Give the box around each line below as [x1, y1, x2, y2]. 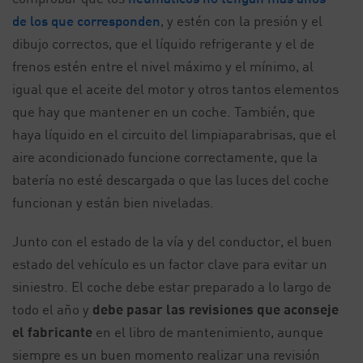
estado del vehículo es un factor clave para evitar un [12, 255, 327, 272]
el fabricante [12, 323, 92, 340]
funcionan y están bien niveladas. [12, 194, 214, 211]
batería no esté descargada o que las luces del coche [12, 171, 329, 188]
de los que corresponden [12, 12, 160, 29]
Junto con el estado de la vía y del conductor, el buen [12, 233, 332, 250]
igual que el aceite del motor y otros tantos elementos [12, 80, 339, 97]
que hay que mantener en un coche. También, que [12, 103, 315, 120]
